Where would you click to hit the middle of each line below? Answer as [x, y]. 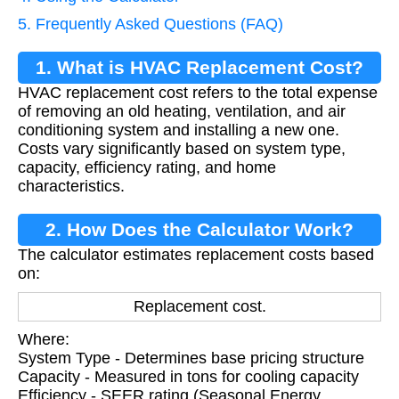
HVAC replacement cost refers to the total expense [198, 93]
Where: [44, 339]
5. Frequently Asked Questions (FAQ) [151, 24]
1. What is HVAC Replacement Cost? [199, 67]
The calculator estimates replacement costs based [196, 255]
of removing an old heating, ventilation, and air [182, 111]
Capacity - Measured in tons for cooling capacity [188, 377]
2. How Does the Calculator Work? [199, 229]
